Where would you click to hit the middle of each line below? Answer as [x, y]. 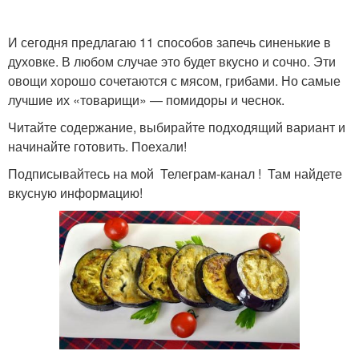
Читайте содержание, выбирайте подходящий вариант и [177, 127]
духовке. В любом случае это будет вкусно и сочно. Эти [172, 61]
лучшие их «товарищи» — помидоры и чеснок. [146, 100]
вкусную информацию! [75, 193]
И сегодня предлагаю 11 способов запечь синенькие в [169, 42]
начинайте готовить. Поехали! [97, 146]
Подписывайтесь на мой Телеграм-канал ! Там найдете [175, 173]
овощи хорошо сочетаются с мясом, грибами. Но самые [174, 81]
